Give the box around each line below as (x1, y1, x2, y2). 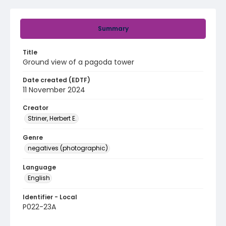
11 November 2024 (23, 85, 85, 95)
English (28, 174, 50, 182)
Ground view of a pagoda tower (23, 57, 134, 67)
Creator (23, 103, 48, 112)
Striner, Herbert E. (28, 114, 77, 123)
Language (23, 163, 56, 172)
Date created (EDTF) (23, 76, 90, 84)
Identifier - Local (23, 193, 77, 201)
